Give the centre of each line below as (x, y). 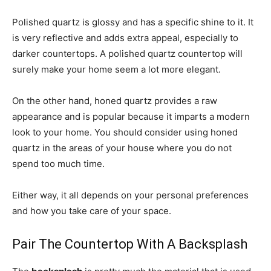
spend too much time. (58, 163)
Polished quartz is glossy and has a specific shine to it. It (133, 22)
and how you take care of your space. (92, 211)
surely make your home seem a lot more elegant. (116, 69)
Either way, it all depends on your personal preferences (130, 195)
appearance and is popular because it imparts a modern (131, 116)
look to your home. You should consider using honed (125, 132)
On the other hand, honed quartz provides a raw (115, 100)
